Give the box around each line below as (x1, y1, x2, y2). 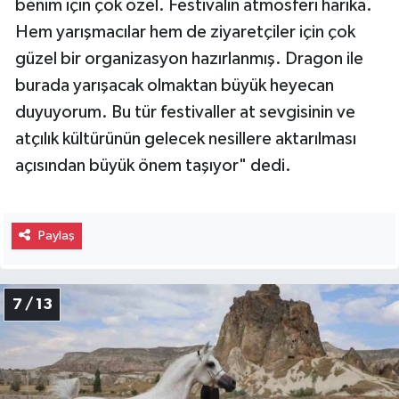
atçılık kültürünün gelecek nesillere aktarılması (15, 130, 356, 149)
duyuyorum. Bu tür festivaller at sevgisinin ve (15, 103, 355, 122)
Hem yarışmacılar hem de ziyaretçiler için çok (15, 23, 355, 42)
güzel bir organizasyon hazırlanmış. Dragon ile (15, 50, 363, 69)
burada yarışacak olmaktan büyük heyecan (15, 77, 334, 95)
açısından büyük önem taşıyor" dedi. (15, 157, 291, 175)
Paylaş (37, 229, 75, 243)
